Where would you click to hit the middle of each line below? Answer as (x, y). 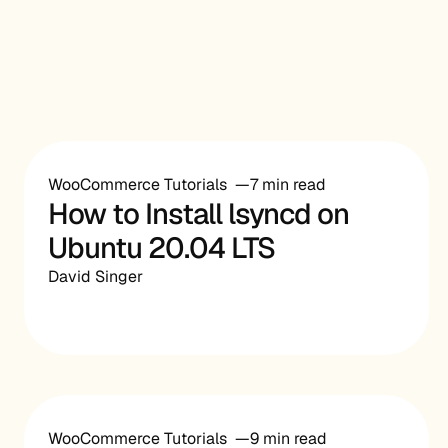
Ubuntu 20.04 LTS (161, 248)
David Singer (95, 276)
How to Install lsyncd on (198, 214)
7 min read (288, 184)
